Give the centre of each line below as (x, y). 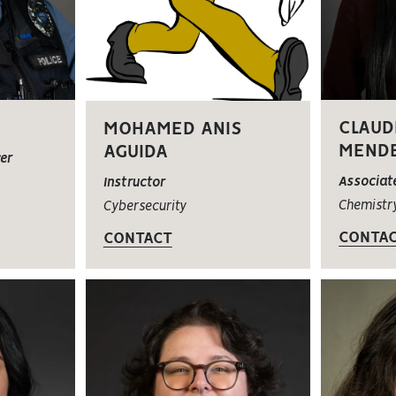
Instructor (134, 183)
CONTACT (137, 238)
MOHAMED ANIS (172, 129)
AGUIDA (135, 152)
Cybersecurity (145, 206)
